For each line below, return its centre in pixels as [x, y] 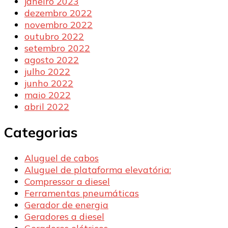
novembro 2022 [59, 24]
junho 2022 [49, 83]
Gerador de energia [66, 205]
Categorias [41, 133]
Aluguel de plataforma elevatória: [98, 170]
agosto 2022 [52, 60]
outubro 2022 [54, 36]
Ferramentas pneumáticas [82, 193]
